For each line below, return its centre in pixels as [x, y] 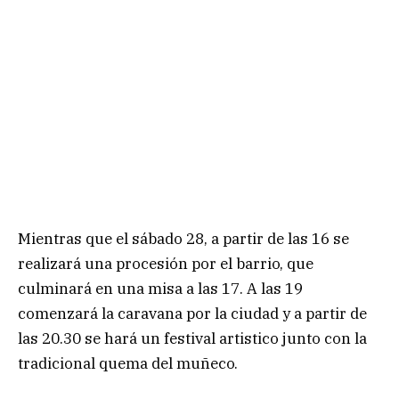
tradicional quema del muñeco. [128, 363]
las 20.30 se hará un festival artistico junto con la [192, 338]
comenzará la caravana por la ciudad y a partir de [192, 313]
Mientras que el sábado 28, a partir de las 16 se [183, 238]
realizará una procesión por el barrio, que [166, 263]
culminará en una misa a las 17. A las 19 [160, 288]
